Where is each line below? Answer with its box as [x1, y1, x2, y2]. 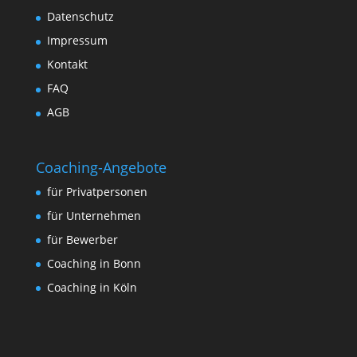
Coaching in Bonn [46, 255, 141, 271]
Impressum [46, 33, 108, 49]
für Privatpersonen [46, 183, 147, 199]
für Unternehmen [46, 207, 141, 223]
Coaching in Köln [46, 279, 137, 295]
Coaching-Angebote [35, 157, 167, 177]
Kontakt [46, 57, 88, 73]
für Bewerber [46, 231, 118, 247]
